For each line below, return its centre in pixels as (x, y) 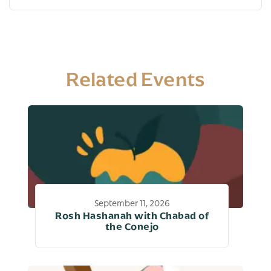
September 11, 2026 (132, 202)
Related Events (135, 79)
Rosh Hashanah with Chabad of (132, 216)
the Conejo (132, 227)
